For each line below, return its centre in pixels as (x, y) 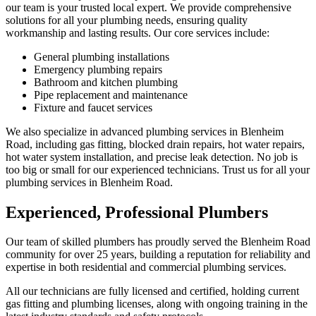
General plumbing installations (102, 56)
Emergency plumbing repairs (98, 69)
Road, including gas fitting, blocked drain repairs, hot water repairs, (155, 144)
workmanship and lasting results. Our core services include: (138, 32)
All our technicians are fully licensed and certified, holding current (152, 291)
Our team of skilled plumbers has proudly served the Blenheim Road (158, 242)
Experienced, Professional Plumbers (137, 212)
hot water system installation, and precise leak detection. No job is (152, 157)
